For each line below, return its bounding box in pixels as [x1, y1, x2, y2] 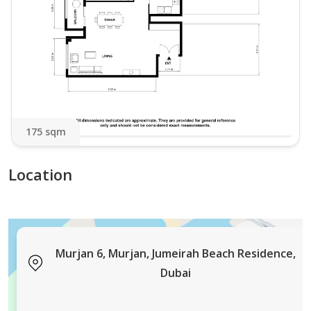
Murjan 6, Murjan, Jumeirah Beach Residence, [55, 246, 296, 262]
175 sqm [26, 125, 66, 139]
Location [8, 164, 72, 185]
